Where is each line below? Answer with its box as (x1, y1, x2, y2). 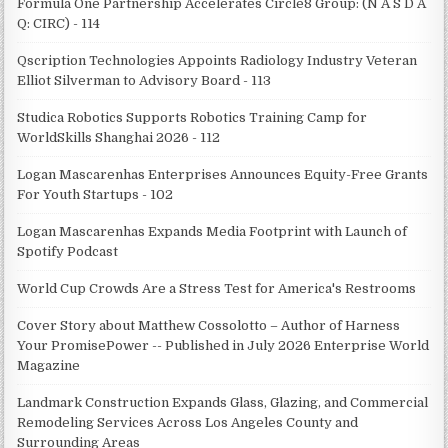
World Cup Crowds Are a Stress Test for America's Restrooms (17, 280, 417, 296)
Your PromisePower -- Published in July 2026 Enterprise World (17, 337, 430, 353)
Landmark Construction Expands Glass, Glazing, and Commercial (17, 394, 429, 410)
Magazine (17, 357, 81, 373)
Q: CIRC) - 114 (17, 15, 101, 31)
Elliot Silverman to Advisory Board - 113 (17, 72, 272, 88)
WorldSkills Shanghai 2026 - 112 (17, 129, 221, 145)
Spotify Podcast (17, 243, 119, 259)
